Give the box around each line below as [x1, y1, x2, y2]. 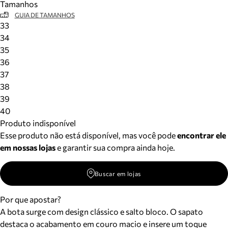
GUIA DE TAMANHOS [14, 11, 75, 18]
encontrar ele [177, 130, 226, 140]
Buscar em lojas [94, 170, 141, 177]
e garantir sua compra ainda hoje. [55, 142, 175, 152]
